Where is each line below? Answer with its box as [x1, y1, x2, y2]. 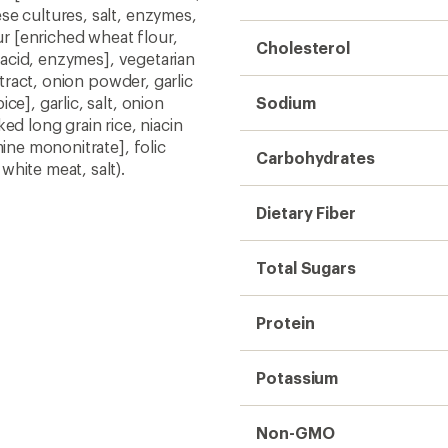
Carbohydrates [256, 148, 375, 167]
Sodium [256, 93, 316, 112]
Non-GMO [256, 423, 335, 442]
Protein [256, 313, 315, 332]
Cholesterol [256, 38, 351, 57]
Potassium [256, 368, 339, 387]
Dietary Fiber [256, 203, 356, 222]
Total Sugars [256, 258, 357, 277]
